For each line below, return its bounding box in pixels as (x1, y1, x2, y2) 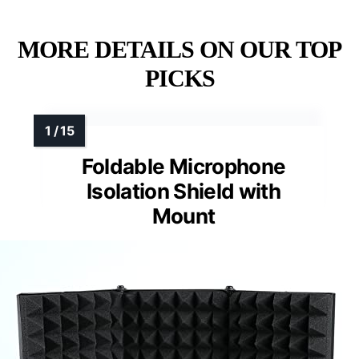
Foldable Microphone (81, 153, 286, 179)
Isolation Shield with (86, 178, 281, 204)
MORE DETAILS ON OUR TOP (18, 35, 341, 63)
